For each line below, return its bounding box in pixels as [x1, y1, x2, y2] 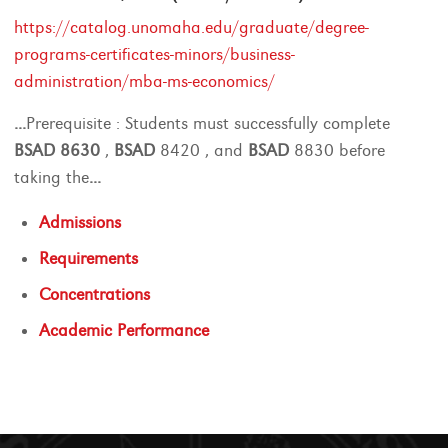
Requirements [39, 248, 139, 269]
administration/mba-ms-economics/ [14, 71, 276, 92]
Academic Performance [39, 320, 210, 341]
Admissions [39, 212, 122, 233]
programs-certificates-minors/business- [14, 44, 296, 65]
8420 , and [155, 140, 249, 161]
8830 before [289, 140, 386, 161]
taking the [14, 167, 90, 188]
